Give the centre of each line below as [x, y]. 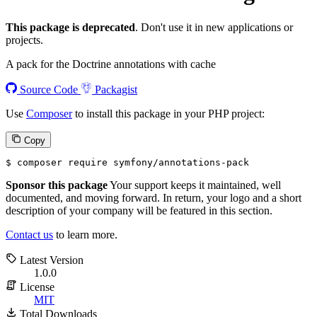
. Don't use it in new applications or [214, 27]
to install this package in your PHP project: [168, 113]
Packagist [115, 89]
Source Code [49, 89]
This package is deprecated [70, 27]
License [36, 287]
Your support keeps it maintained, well [194, 185]
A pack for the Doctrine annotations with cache [111, 64]
